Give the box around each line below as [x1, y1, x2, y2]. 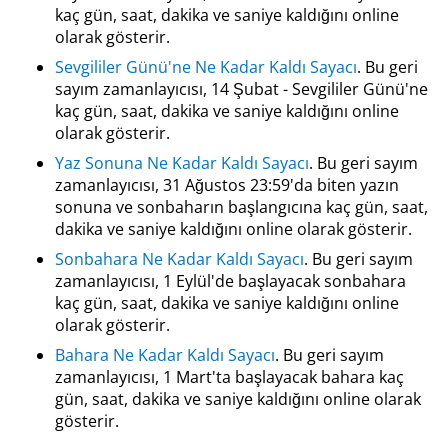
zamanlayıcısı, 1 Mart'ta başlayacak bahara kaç [55, 366, 404, 388]
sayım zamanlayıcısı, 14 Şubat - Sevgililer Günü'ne [55, 78, 428, 100]
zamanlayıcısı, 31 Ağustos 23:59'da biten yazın [55, 174, 399, 196]
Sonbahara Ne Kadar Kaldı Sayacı [55, 248, 304, 270]
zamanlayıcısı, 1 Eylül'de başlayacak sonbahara [55, 270, 406, 292]
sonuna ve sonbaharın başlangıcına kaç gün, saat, [55, 196, 428, 218]
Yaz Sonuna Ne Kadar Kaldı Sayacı [55, 152, 309, 174]
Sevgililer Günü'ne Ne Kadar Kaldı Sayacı [55, 56, 357, 78]
